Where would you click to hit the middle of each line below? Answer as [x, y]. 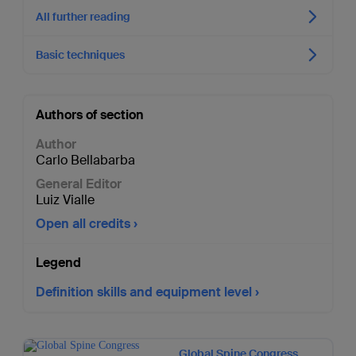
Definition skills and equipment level [143, 292]
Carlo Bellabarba [85, 160]
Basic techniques [80, 55]
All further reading [83, 17]
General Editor [78, 184]
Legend [58, 263]
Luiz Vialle [65, 200]
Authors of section [89, 115]
